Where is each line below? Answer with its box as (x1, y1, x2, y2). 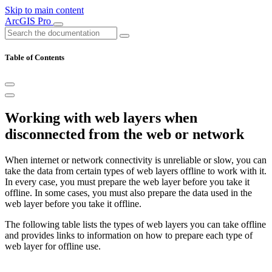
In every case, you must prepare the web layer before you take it (5, 177, 250, 188)
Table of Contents (5, 53, 64, 63)
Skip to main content (5, 5, 84, 15)
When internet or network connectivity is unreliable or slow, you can (5, 155, 267, 166)
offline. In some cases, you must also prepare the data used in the (5, 188, 252, 199)
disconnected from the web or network (5, 126, 244, 143)
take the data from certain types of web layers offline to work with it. (5, 166, 267, 177)
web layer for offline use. (5, 241, 101, 252)
